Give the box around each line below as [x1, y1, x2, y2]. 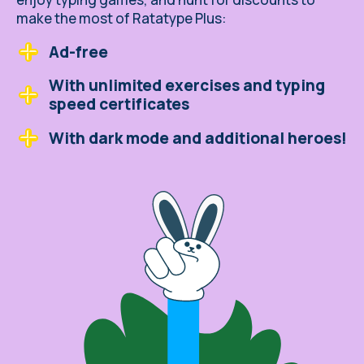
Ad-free [49, 41, 108, 63]
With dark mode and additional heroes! [49, 127, 347, 149]
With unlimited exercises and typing [49, 75, 325, 97]
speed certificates [49, 93, 189, 115]
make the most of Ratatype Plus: [16, 9, 226, 28]
